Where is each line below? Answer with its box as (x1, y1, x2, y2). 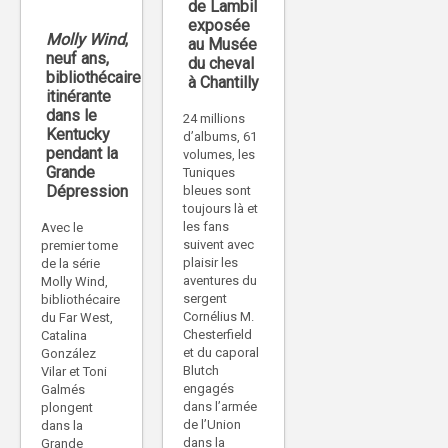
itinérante (46, 87, 111, 107)
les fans (183, 218, 229, 234)
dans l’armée (183, 398, 257, 414)
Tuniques (183, 164, 235, 180)
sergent (183, 290, 227, 306)
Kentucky (46, 125, 110, 145)
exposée (188, 15, 250, 35)
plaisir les (183, 254, 238, 270)
